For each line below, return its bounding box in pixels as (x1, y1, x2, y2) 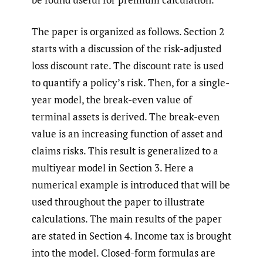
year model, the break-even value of (32, 93, 192, 107)
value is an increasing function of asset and (32, 127, 222, 141)
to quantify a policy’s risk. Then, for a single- (32, 76, 230, 90)
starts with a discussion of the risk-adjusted (32, 42, 221, 56)
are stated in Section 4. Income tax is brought (32, 229, 231, 243)
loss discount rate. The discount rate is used (32, 59, 224, 73)
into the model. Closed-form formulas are (32, 246, 215, 260)
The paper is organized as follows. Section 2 (32, 25, 224, 39)
